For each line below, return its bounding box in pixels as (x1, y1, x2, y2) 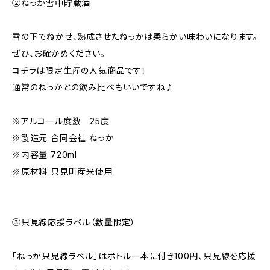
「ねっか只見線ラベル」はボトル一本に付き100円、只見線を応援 (12, 251, 256, 261)
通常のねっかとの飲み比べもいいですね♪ (12, 82, 175, 92)
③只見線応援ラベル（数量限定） (12, 217, 136, 227)
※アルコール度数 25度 (12, 116, 110, 126)
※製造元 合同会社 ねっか (12, 133, 115, 143)
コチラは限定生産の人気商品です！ (12, 65, 146, 75)
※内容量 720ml (12, 149, 77, 160)
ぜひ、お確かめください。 (12, 48, 105, 58)
